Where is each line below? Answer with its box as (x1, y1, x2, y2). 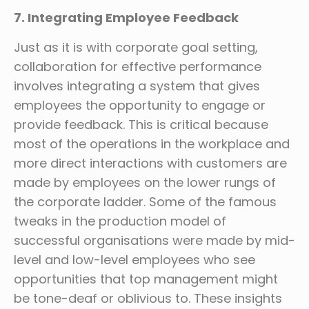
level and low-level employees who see (14, 251, 255, 268)
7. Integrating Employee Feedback (14, 9, 239, 26)
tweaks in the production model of (14, 212, 226, 230)
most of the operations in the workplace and (14, 135, 290, 152)
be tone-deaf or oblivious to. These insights (14, 290, 282, 307)
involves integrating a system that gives (14, 77, 260, 94)
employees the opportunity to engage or (14, 97, 266, 114)
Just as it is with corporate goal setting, (14, 39, 258, 56)
